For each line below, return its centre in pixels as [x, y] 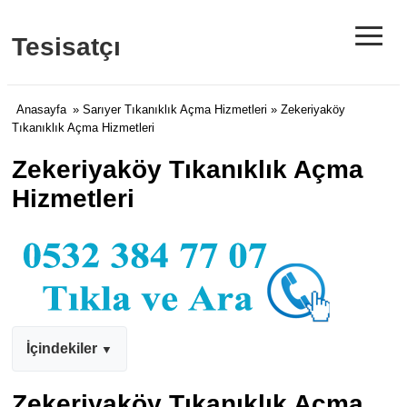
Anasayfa [41, 109]
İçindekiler [62, 348]
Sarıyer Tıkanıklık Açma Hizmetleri [175, 109]
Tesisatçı [66, 46]
